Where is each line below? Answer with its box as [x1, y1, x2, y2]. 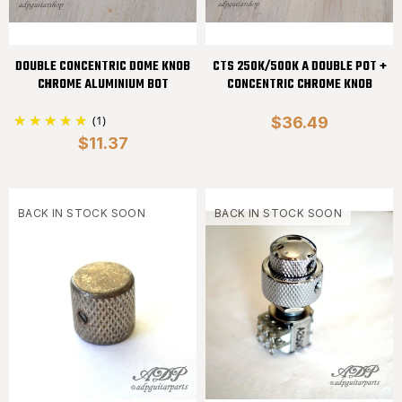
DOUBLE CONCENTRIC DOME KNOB [15, 57, 190, 78]
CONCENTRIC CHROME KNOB [226, 74, 372, 96]
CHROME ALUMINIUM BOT [37, 74, 169, 96]
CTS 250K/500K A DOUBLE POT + [212, 57, 387, 78]
